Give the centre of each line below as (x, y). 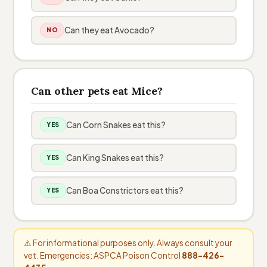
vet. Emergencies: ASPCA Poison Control (103, 255)
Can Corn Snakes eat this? (116, 125)
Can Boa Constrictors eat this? (125, 190)
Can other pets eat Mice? (97, 91)
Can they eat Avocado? (110, 30)
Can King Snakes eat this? (115, 158)
